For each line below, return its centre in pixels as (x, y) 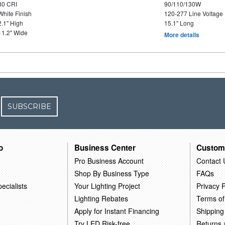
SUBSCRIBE (30, 106)
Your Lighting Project (107, 186)
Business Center (105, 147)
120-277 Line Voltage (193, 13)
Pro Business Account (109, 160)
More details (182, 35)
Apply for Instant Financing (117, 211)
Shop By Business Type (112, 173)
